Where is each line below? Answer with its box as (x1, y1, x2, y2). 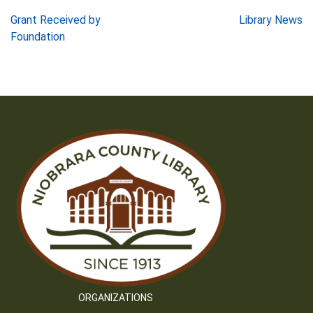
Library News (239, 13, 303, 27)
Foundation (10, 30, 65, 43)
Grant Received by (10, 13, 101, 27)
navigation (10, 38, 116, 64)
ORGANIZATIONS (78, 292, 153, 303)
